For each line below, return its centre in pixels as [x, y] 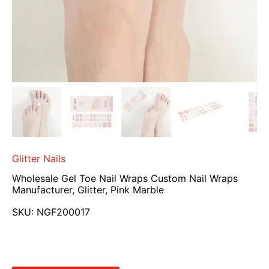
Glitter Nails [39, 159]
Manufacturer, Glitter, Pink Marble [88, 190]
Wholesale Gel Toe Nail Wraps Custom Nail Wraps [125, 179]
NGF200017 [63, 212]
